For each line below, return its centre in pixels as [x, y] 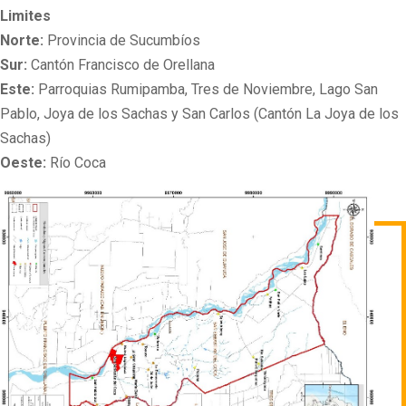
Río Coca [76, 162]
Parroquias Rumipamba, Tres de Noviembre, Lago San [206, 89]
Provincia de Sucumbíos [122, 40]
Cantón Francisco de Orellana [121, 64]
